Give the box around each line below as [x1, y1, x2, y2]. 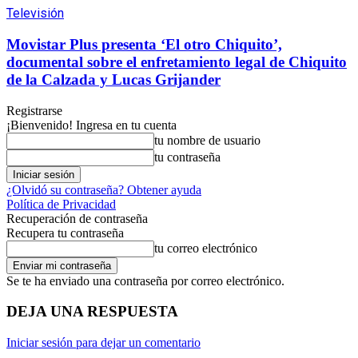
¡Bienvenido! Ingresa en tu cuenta [6, 117, 177, 132]
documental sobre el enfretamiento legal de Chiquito [6, 53, 347, 70]
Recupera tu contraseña [6, 225, 124, 240]
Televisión [6, 6, 64, 22]
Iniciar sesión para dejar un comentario [6, 336, 201, 350]
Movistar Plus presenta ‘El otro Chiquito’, [6, 35, 282, 53]
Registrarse [6, 103, 62, 117]
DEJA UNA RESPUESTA [6, 303, 178, 320]
